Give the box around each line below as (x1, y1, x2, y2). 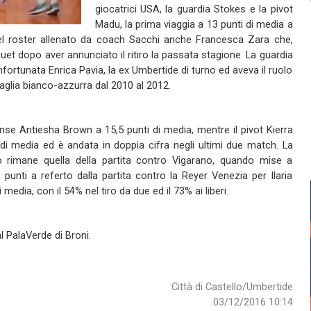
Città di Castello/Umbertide (171, 280, 293, 293)
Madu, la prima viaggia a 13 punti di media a (94, 18, 293, 31)
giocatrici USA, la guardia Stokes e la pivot (94, 3, 293, 15)
